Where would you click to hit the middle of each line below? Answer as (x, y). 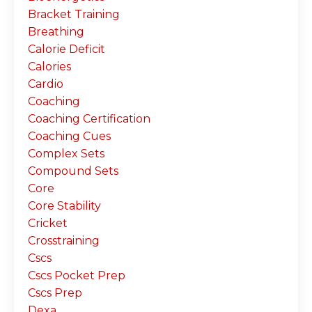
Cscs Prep (55, 292)
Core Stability (64, 205)
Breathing (56, 31)
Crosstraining (64, 240)
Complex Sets (66, 153)
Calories (49, 66)
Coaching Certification (89, 118)
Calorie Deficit (67, 49)
